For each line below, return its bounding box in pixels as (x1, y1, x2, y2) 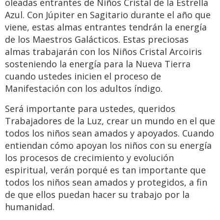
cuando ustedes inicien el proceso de (5, 70, 161, 82)
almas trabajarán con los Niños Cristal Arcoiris (5, 46, 202, 58)
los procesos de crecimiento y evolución (5, 152, 174, 164)
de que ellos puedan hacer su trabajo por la (5, 189, 190, 201)
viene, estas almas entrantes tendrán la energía (5, 21, 207, 33)
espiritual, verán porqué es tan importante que (5, 164, 206, 176)
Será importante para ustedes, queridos (5, 103, 175, 115)
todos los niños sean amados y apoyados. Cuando (5, 127, 214, 139)
